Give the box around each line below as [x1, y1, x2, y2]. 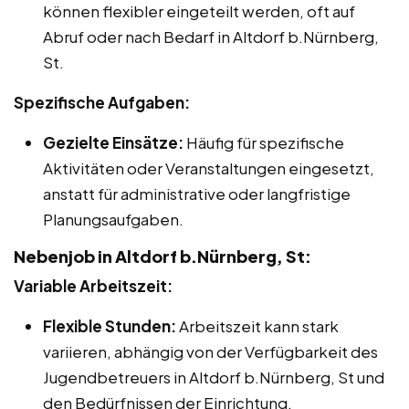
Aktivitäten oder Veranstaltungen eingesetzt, [43, 158, 374, 179]
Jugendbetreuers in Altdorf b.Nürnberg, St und [43, 367, 384, 388]
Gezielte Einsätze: [43, 132, 184, 153]
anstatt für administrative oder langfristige [43, 184, 351, 204]
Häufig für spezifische [184, 132, 344, 153]
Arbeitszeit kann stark [176, 316, 339, 337]
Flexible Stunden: [43, 316, 176, 337]
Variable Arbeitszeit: [14, 276, 173, 297]
